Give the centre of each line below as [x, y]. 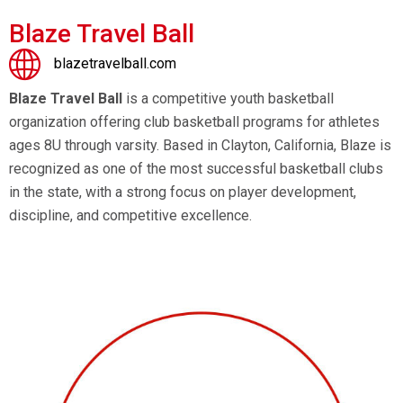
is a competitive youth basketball [228, 99]
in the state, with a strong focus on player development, [183, 193]
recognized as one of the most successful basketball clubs [196, 169]
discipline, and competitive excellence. [130, 216]
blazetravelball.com [115, 64]
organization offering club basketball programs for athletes [194, 122]
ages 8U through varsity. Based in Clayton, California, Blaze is [200, 146]
